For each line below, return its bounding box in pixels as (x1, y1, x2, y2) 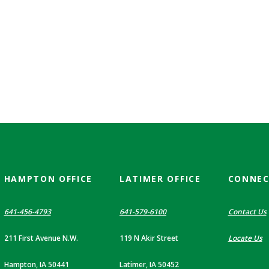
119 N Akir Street (119, 232, 179, 243)
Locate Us (228, 232, 262, 243)
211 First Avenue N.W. (4, 232, 78, 243)
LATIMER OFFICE (119, 172, 201, 184)
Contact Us (228, 206, 267, 217)
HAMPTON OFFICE (4, 172, 93, 184)
